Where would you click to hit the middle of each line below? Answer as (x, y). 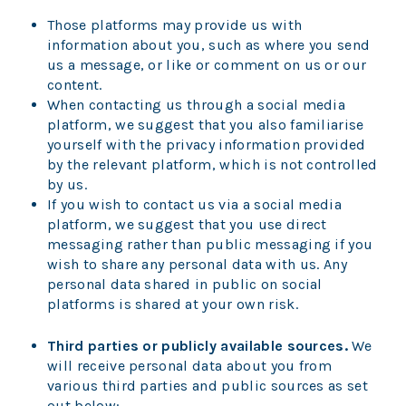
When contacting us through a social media (197, 105)
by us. (69, 185)
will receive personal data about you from (190, 366)
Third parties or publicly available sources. (198, 346)
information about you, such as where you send (209, 45)
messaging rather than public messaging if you (210, 245)
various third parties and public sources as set (208, 386)
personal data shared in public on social (185, 285)
